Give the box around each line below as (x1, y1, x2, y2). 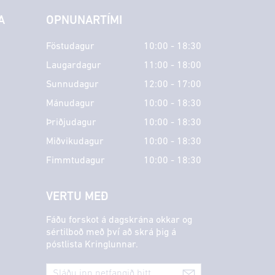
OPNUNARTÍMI (45, 14, 122, 27)
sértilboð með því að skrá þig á (45, 227, 176, 238)
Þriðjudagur (45, 117, 96, 128)
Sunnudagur (45, 79, 99, 90)
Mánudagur (45, 98, 95, 109)
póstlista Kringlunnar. (45, 239, 138, 250)
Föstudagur (45, 41, 95, 52)
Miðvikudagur (45, 136, 104, 147)
